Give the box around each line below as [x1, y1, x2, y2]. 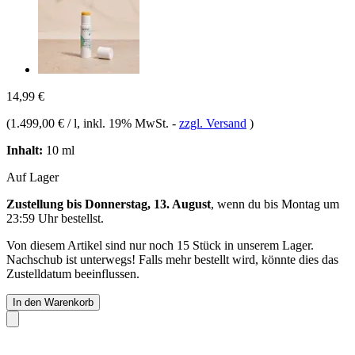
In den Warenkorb [13, 296, 94, 308]
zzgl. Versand [179, 116, 246, 130]
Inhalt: [6, 143, 43, 157]
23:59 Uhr [6, 211, 58, 225]
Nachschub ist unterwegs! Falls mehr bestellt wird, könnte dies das [6, 252, 338, 266]
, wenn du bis [211, 197, 281, 211]
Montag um [281, 197, 339, 211]
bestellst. [58, 211, 104, 225]
